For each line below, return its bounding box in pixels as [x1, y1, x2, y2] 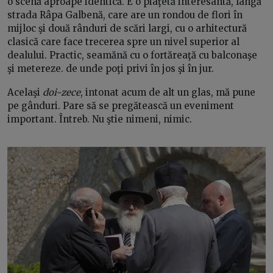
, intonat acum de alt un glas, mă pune [80, 86, 255, 98]
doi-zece [43, 86, 80, 98]
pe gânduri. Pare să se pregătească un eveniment [7, 99, 234, 112]
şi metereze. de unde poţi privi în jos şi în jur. [7, 62, 214, 74]
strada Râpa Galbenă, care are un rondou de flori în [7, 9, 243, 21]
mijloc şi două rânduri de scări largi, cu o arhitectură [7, 22, 247, 34]
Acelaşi [7, 86, 43, 98]
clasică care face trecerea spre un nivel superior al [7, 35, 239, 48]
